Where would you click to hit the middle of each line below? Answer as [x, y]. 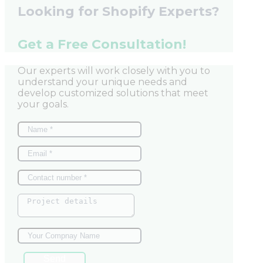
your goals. [43, 104]
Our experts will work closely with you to [114, 71]
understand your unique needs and [102, 82]
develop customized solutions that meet [113, 93]
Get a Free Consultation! [102, 45]
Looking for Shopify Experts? [119, 11]
